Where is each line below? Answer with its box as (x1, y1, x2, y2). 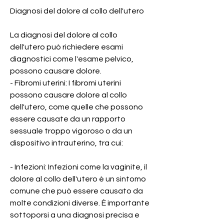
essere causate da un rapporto (10, 114, 125, 123)
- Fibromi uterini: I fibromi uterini (10, 78, 121, 87)
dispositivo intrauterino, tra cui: (10, 138, 123, 147)
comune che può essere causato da (10, 186, 143, 195)
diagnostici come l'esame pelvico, (10, 54, 133, 63)
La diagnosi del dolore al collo (10, 30, 117, 39)
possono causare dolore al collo (10, 90, 127, 99)
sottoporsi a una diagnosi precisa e (10, 210, 139, 219)
